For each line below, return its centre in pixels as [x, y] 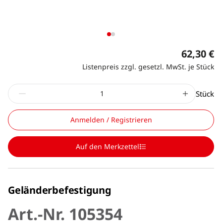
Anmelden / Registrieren [111, 119]
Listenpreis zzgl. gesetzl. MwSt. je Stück [148, 66]
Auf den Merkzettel [108, 146]
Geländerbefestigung [60, 190]
